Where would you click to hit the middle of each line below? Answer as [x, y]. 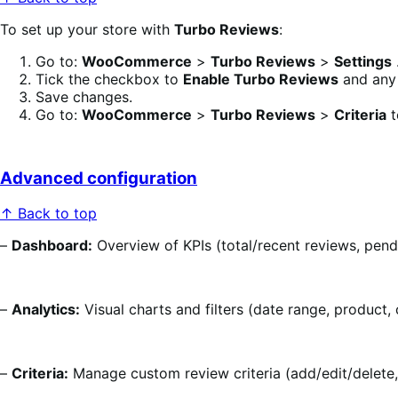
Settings [363, 61]
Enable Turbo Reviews [261, 79]
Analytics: [46, 310]
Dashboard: [52, 246]
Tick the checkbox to [109, 79]
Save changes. [84, 96]
